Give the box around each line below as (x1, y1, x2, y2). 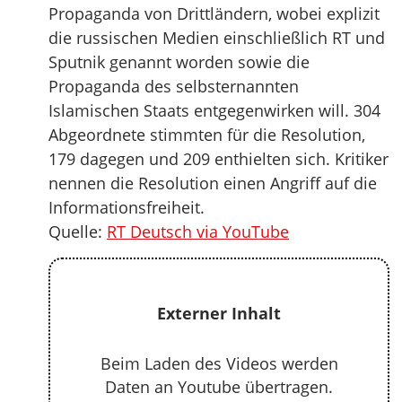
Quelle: (48, 221, 107, 242)
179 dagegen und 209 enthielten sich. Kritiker (48, 148, 389, 170)
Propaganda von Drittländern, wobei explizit (48, 3, 380, 24)
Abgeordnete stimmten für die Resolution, (48, 124, 365, 145)
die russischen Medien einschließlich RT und (48, 27, 385, 48)
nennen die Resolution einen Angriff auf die (48, 172, 377, 194)
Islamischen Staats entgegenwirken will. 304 (48, 100, 380, 121)
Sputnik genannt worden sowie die (48, 51, 310, 73)
